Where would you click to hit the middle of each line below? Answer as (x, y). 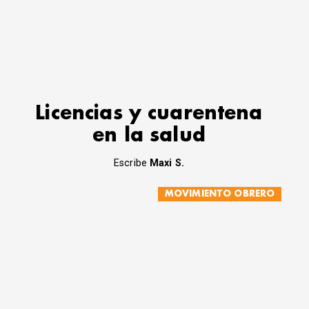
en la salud (149, 135)
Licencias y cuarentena (149, 113)
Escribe (132, 163)
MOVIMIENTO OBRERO (220, 194)
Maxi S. (167, 163)
